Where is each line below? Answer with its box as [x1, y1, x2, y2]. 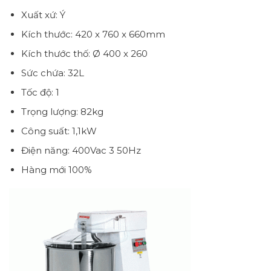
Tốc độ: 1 [21, 86, 59, 98]
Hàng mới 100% [21, 163, 92, 175]
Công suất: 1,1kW [21, 125, 97, 137]
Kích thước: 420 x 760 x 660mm [21, 28, 165, 40]
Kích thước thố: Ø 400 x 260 [21, 47, 148, 59]
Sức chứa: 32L [21, 67, 84, 79]
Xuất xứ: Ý [21, 8, 65, 21]
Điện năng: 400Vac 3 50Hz [21, 144, 141, 156]
